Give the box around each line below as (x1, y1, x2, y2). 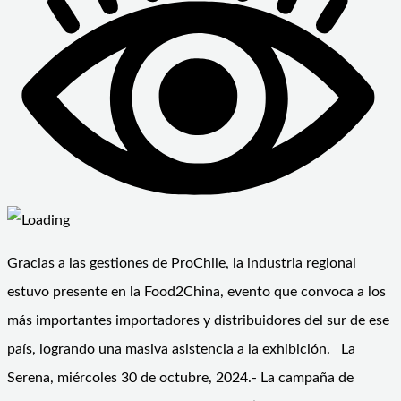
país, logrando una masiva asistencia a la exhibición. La (7, 342, 355, 357)
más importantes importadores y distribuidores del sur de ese (7, 313, 389, 328)
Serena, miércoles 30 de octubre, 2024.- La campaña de (7, 371, 354, 386)
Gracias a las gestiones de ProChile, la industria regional (7, 256, 356, 271)
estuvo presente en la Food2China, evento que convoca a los (7, 285, 386, 300)
